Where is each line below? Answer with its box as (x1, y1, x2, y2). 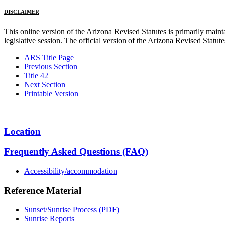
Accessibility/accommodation (24, 166, 117, 175)
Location (4, 126, 41, 137)
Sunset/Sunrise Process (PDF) (24, 205, 119, 214)
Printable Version (24, 89, 78, 98)
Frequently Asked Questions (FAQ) (4, 146, 148, 157)
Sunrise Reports (24, 214, 74, 223)
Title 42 (24, 71, 48, 80)
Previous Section (24, 62, 77, 71)
